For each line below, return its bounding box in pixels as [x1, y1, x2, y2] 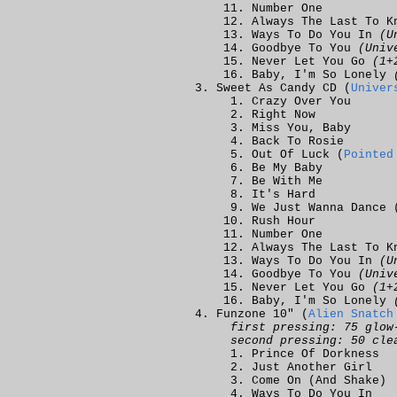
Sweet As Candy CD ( [216, 82, 351, 95]
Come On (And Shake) [252, 374, 386, 387]
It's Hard [252, 188, 315, 201]
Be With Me [252, 175, 323, 188]
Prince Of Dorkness [252, 347, 379, 361]
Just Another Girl [252, 361, 372, 374]
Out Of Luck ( [252, 148, 344, 161]
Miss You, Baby [252, 121, 351, 135]
